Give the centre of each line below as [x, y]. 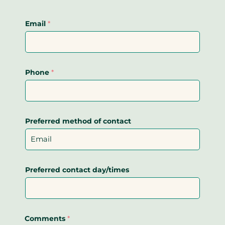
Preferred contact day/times [78, 170]
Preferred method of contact [78, 121]
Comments [46, 218]
